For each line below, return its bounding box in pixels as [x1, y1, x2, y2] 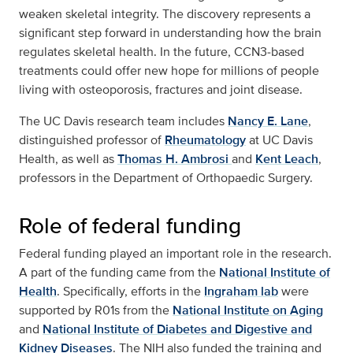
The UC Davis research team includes [19, 111, 228, 130]
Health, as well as [19, 149, 117, 168]
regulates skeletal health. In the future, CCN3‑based [19, 42, 304, 61]
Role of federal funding [19, 209, 241, 241]
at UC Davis [246, 130, 313, 149]
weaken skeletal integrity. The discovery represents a [19, 4, 310, 23]
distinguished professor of [19, 130, 165, 149]
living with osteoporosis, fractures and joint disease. [19, 80, 303, 98]
